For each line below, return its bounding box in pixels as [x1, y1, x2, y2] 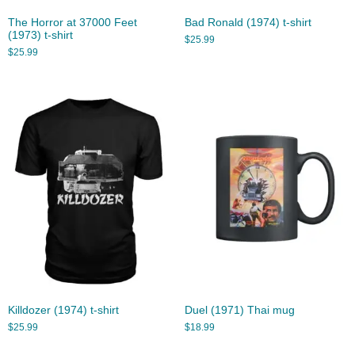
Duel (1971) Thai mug [184, 303, 295, 316]
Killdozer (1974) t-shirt [8, 303, 119, 316]
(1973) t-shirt [8, 29, 73, 42]
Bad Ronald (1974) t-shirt [184, 17, 311, 29]
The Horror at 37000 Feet [8, 17, 137, 29]
